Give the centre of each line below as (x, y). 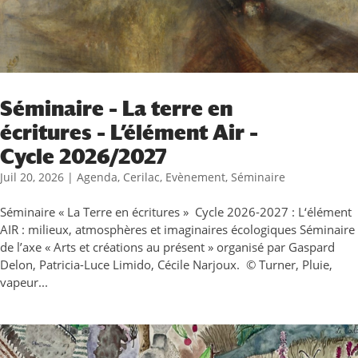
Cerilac (141, 177)
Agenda (97, 177)
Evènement (195, 177)
